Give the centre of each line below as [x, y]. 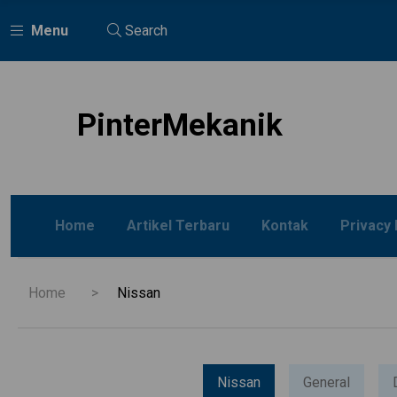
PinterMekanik [180, 125]
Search [144, 31]
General [326, 382]
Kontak [285, 226]
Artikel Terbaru [178, 226]
